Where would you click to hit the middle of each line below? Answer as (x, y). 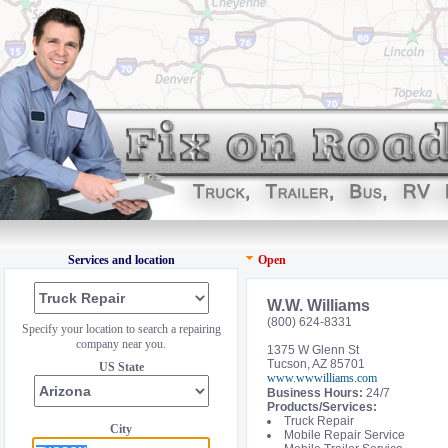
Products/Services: (322, 407)
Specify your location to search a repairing (121, 329)
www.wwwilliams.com (322, 378)
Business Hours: (315, 393)
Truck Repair (319, 421)
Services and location (121, 260)
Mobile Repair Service (344, 435)
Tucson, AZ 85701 (316, 364)
